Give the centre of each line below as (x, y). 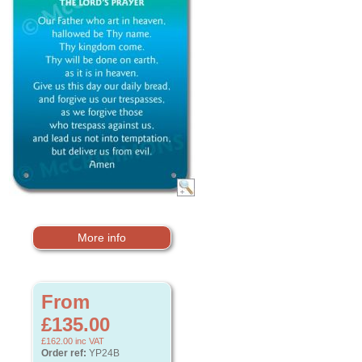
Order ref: (64, 353)
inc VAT (88, 341)
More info (102, 238)
